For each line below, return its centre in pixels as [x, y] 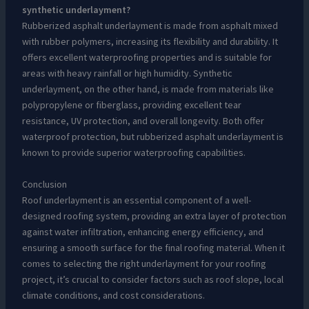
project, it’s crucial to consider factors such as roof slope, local [152, 279]
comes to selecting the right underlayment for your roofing [144, 263]
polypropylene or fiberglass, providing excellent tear [131, 105]
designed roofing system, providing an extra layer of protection [154, 216]
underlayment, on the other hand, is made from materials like [148, 89]
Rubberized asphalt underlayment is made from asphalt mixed [150, 26]
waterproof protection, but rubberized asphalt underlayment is [152, 137]
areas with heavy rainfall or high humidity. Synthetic [127, 73]
